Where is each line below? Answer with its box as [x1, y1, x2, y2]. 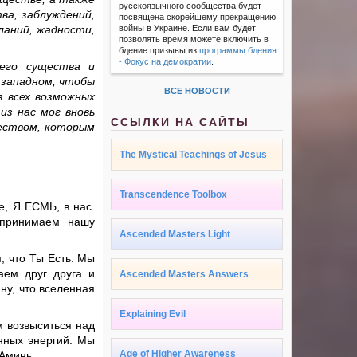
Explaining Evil [120, 308, 186, 320]
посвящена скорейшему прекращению [119, 12, 277, 22]
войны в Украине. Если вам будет [119, 23, 257, 33]
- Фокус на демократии [119, 57, 212, 67]
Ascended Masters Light [120, 229, 231, 241]
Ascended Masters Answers [120, 269, 249, 280]
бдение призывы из [119, 45, 200, 56]
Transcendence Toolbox [120, 189, 228, 201]
